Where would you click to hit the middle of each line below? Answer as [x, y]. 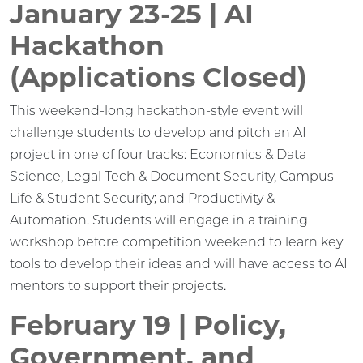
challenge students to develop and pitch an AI [158, 132]
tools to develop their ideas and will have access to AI [179, 263]
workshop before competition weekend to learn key [176, 241]
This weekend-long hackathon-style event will [156, 110]
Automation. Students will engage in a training [159, 220]
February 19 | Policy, [148, 325]
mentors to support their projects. [118, 285]
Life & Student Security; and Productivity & [142, 198]
